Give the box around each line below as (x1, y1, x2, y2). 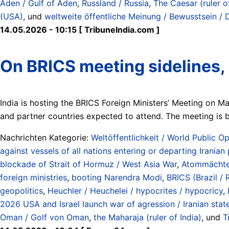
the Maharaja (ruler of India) (94, 212, 201, 222)
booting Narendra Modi (72, 172, 162, 182)
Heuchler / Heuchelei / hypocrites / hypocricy (48, 185, 223, 196)
